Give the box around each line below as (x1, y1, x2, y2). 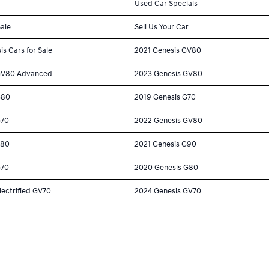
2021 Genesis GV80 (134, 45, 201, 55)
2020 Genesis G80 (134, 162, 198, 172)
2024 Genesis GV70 (134, 186, 201, 196)
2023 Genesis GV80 (134, 68, 202, 79)
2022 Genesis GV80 (134, 115, 202, 125)
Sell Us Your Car (134, 22, 189, 32)
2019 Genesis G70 (134, 92, 196, 102)
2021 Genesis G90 (134, 139, 196, 149)
